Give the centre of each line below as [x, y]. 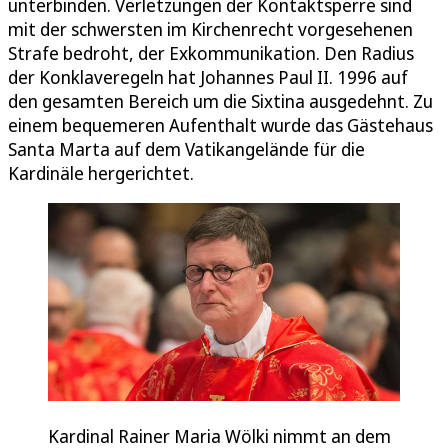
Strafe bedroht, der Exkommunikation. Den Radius [211, 53]
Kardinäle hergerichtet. [101, 173]
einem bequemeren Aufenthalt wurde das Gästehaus [220, 125]
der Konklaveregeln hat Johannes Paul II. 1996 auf [208, 77]
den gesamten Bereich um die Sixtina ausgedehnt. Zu [220, 101]
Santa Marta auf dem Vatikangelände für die [186, 149]
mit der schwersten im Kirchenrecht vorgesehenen [210, 29]
